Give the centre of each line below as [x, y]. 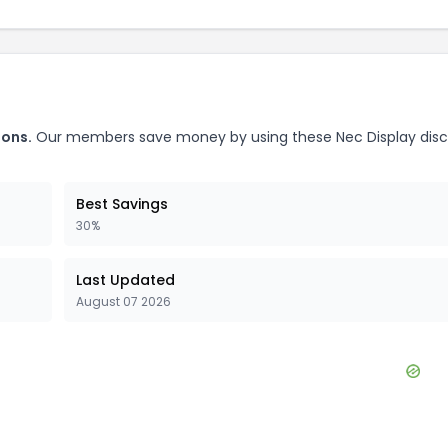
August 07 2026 [123, 301]
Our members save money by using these [184, 137]
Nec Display [376, 137]
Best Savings [122, 204]
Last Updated [125, 280]
